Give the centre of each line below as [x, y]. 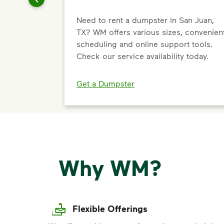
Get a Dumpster [105, 83]
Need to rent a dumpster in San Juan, [145, 19]
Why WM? [110, 168]
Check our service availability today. [143, 55]
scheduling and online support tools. [145, 43]
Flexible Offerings [110, 209]
